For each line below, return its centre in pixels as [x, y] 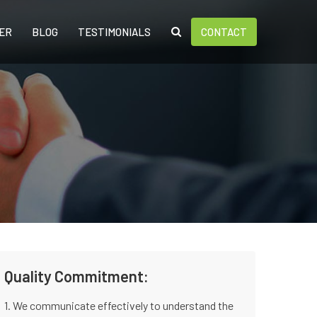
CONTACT [224, 31]
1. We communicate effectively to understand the [119, 305]
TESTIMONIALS [114, 31]
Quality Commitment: [76, 276]
